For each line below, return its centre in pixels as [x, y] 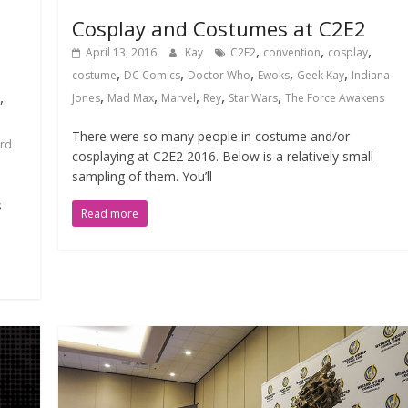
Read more [110, 213]
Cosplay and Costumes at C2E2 [219, 28]
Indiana [371, 75]
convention [292, 52]
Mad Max [131, 97]
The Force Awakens [335, 97]
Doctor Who [219, 75]
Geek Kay [321, 75]
